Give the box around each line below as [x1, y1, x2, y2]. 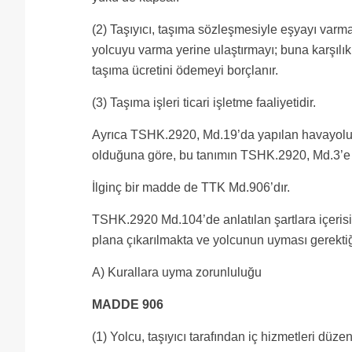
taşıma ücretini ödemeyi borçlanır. [92, 64, 278, 77]
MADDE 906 [92, 298, 163, 311]
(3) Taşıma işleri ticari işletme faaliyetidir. [92, 96, 322, 109]
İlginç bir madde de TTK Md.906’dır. [92, 181, 290, 194]
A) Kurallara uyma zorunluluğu [92, 266, 262, 279]
